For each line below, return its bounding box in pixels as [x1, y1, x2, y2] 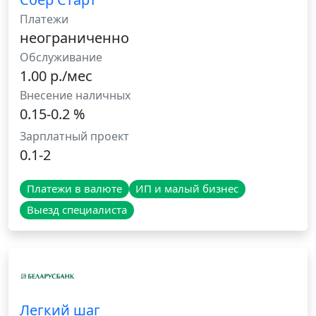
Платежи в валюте [26, 181, 122, 196]
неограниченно [20, 28, 129, 48]
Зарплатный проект [20, 128, 129, 145]
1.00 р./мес [20, 66, 92, 86]
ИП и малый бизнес [135, 181, 239, 196]
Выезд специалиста [26, 202, 127, 217]
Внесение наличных [20, 87, 130, 104]
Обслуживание [20, 49, 102, 66]
